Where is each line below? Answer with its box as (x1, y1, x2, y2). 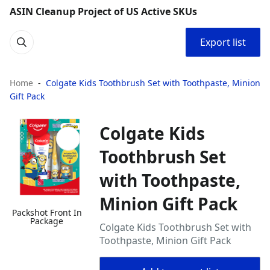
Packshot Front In (11, 207, 82, 219)
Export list (200, 36, 246, 49)
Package (30, 215, 64, 227)
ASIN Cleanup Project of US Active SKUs (10, 5, 197, 18)
